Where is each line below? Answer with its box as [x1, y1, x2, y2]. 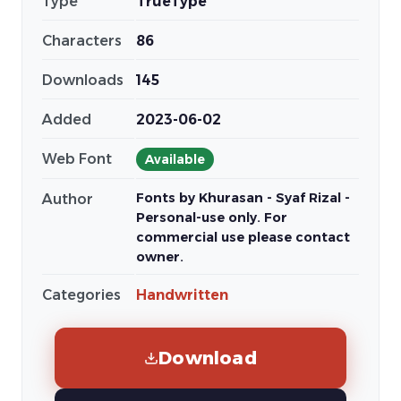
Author [42, 191, 93, 208]
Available [145, 152, 205, 166]
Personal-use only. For [136, 209, 287, 226]
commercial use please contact [136, 229, 350, 245]
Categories [42, 286, 121, 303]
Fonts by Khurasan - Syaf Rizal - [136, 190, 350, 206]
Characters [42, 32, 122, 49]
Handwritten [136, 286, 228, 303]
